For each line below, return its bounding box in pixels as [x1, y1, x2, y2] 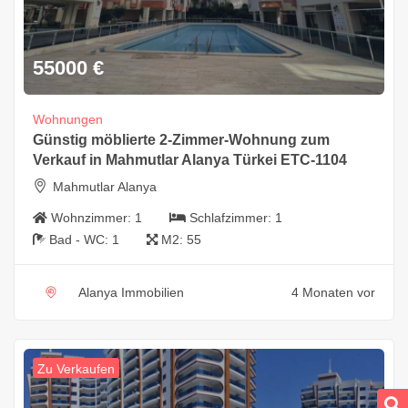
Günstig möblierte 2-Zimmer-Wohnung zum [33, 132, 330, 148]
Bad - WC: [49, 232, 112, 248]
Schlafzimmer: [189, 210, 275, 226]
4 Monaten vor [291, 285, 375, 301]
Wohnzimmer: [51, 210, 135, 226]
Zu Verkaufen [37, 362, 115, 377]
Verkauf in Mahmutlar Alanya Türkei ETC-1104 [33, 152, 347, 168]
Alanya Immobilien [78, 285, 184, 301]
